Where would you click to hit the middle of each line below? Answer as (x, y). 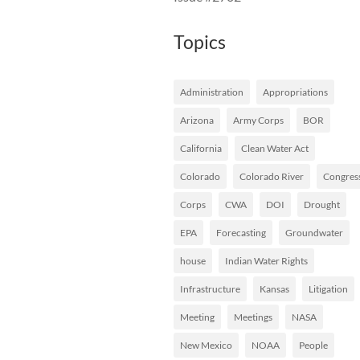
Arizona (197, 120)
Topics (200, 42)
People (313, 345)
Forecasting (241, 232)
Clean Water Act (275, 148)
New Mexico (206, 345)
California (201, 148)
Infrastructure (210, 288)
